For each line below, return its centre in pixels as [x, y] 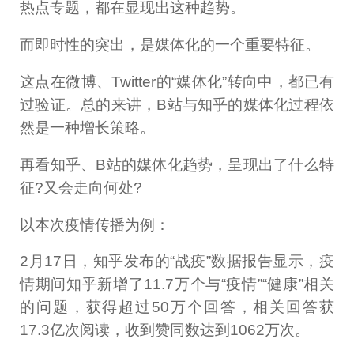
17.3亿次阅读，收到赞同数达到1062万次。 [165, 330]
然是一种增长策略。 [88, 127]
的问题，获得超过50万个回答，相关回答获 [177, 307]
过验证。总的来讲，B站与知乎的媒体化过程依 [177, 104]
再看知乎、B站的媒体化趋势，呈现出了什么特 [177, 164]
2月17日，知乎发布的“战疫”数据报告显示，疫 [177, 262]
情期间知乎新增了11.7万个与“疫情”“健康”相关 [177, 284]
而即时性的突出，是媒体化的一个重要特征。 [170, 44]
